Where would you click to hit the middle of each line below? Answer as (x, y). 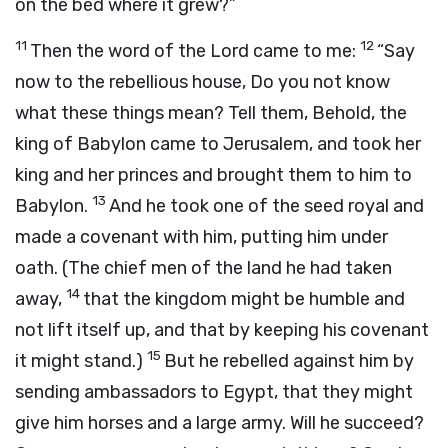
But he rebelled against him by (289, 361)
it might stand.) (81, 361)
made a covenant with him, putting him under (201, 237)
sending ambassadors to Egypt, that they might (214, 392)
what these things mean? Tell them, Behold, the (211, 113)
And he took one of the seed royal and (266, 206)
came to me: (304, 51)
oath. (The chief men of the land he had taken (203, 268)
